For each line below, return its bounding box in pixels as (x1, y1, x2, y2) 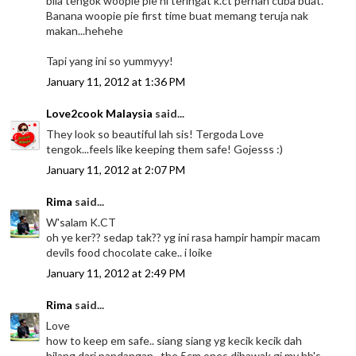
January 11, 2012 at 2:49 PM (46, 266, 186, 281)
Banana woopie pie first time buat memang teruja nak (46, 9, 309, 23)
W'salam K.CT (46, 215, 117, 230)
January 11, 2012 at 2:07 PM (46, 163, 186, 177)
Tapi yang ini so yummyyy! (46, 54, 174, 68)
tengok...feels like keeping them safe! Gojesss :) (46, 142, 284, 157)
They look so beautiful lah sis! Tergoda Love (46, 127, 265, 141)
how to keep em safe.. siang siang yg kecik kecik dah (46, 334, 303, 348)
